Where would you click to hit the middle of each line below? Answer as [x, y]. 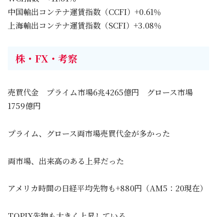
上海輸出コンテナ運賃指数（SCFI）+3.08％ [85, 25]
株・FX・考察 [46, 58]
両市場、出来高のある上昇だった [66, 161]
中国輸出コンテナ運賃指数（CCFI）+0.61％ [85, 12]
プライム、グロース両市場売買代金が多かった [93, 133]
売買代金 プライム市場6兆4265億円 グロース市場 [100, 92]
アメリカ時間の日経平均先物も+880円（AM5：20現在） [108, 188]
